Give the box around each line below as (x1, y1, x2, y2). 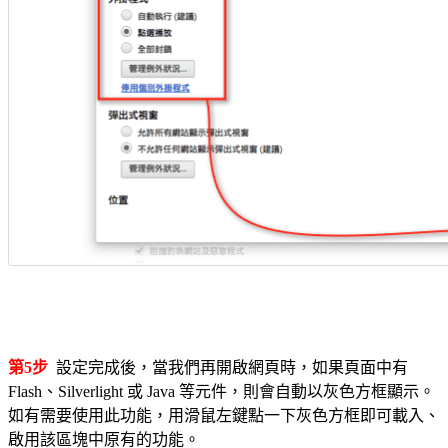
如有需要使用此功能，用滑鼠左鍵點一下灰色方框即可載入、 (8, 407, 440, 425)
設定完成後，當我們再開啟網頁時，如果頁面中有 (48, 359, 408, 377)
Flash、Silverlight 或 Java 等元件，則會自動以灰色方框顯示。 (8, 383, 435, 401)
